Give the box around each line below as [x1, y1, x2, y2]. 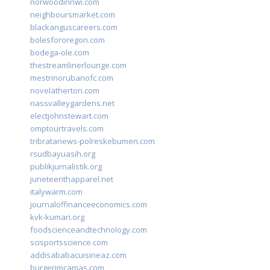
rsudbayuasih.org [30, 148, 95, 160]
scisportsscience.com [30, 237, 108, 248]
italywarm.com [30, 186, 83, 198]
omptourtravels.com [30, 123, 104, 134]
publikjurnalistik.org [30, 161, 102, 172]
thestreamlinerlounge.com [30, 60, 127, 71]
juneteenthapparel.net [30, 174, 113, 185]
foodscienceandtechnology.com [30, 224, 147, 236]
